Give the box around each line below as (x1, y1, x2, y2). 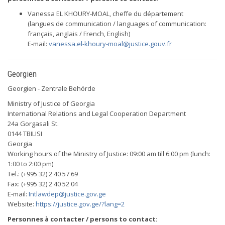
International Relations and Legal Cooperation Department (8, 109, 186, 118)
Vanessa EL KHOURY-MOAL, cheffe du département (28, 9, 183, 18)
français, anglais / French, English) (28, 29, 130, 38)
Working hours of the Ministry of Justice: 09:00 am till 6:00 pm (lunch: (8, 149, 210, 158)
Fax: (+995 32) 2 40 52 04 (8, 179, 78, 188)
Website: (8, 199, 36, 208)
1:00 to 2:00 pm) (8, 159, 53, 168)
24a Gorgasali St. (8, 119, 59, 128)
